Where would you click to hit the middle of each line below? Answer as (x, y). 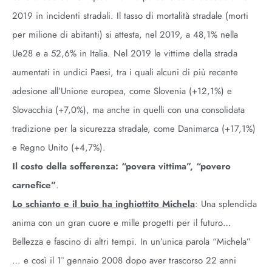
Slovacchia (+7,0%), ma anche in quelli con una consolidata (128, 110)
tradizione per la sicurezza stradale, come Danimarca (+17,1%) (134, 129)
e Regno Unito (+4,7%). (59, 148)
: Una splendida (226, 204)
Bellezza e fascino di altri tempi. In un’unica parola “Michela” (131, 242)
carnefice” (34, 185)
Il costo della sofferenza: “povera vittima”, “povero (121, 166)
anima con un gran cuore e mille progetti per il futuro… (122, 223)
